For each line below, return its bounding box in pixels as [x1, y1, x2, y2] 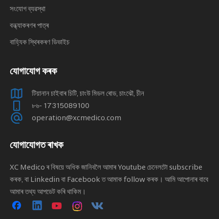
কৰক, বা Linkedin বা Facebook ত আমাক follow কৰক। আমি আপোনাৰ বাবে [10, 174, 208, 184]
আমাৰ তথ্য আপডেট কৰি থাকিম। [10, 186, 86, 197]
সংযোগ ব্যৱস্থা [10, 3, 45, 14]
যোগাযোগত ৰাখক [10, 138, 63, 152]
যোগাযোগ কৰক [10, 64, 57, 78]
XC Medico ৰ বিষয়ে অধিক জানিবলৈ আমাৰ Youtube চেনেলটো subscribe [10, 162, 202, 172]
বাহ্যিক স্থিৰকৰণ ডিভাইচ [10, 37, 69, 47]
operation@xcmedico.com [32, 112, 121, 123]
